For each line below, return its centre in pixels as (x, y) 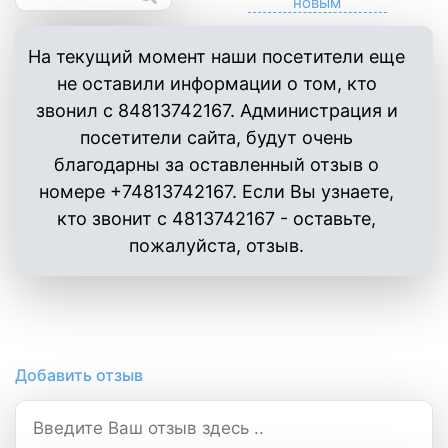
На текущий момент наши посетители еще (216, 56)
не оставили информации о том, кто (216, 83)
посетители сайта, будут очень (216, 137)
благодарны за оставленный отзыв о (216, 164)
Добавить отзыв (79, 375)
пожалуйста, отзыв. (216, 245)
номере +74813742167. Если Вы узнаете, (216, 191)
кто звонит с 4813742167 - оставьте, (216, 218)
